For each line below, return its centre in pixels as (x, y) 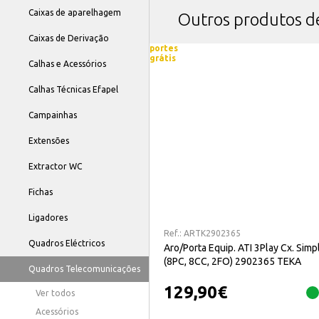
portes (164, 48)
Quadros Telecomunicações (84, 269)
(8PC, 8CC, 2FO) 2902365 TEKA (232, 261)
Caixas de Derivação (69, 38)
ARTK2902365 (212, 233)
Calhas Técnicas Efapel (73, 89)
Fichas (41, 192)
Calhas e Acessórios (67, 64)
